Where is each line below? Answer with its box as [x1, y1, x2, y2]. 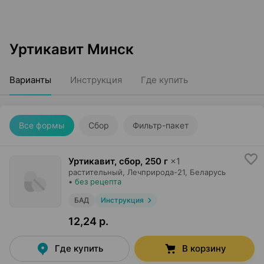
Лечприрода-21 [127, 167, 185, 177]
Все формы [19, 120, 65, 130]
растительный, [68, 167, 125, 177]
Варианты [9, 74, 51, 85]
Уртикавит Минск [9, 41, 134, 58]
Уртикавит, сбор [68, 156, 140, 167]
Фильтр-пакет [133, 120, 189, 130]
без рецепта [75, 177, 121, 186]
